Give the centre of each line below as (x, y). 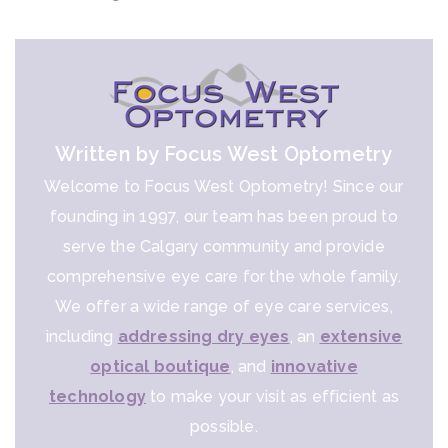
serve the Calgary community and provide (224, 246)
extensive (361, 336)
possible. (224, 426)
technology (97, 396)
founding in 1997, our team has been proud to (224, 216)
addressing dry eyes (203, 336)
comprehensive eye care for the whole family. (224, 276)
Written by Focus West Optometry (224, 153)
